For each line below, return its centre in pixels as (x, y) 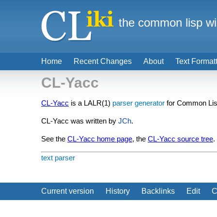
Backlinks (158, 191)
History (118, 191)
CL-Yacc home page (100, 139)
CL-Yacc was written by (80, 121)
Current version (68, 191)
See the (54, 139)
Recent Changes (103, 61)
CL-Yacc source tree (180, 139)
